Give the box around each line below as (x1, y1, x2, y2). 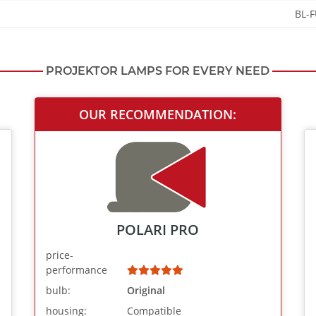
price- (45, 248, 73, 262)
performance (45, 263, 107, 277)
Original (127, 284, 166, 298)
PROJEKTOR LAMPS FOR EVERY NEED (46, 64, 269, 78)
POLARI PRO (116, 220, 200, 240)
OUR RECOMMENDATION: (79, 106, 237, 123)
